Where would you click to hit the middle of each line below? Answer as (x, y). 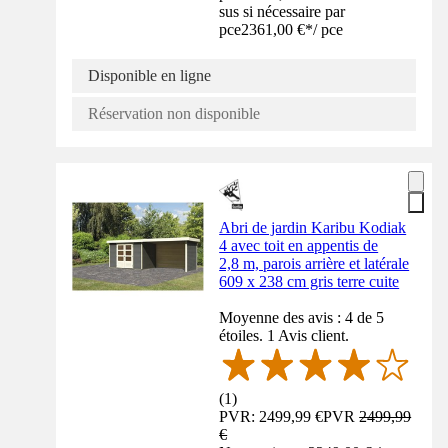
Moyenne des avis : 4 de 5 (302, 317)
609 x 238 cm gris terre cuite (309, 281)
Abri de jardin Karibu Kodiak (313, 227)
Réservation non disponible (174, 113)
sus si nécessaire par (282, 11)
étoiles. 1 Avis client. (284, 335)
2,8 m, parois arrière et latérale (314, 263)
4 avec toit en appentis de (299, 245)
